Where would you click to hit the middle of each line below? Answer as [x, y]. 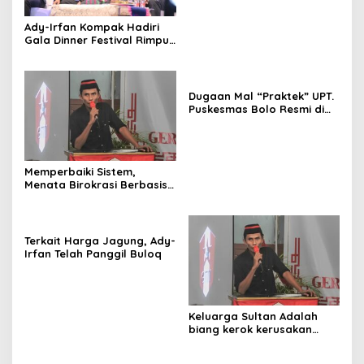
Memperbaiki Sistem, [80, 171]
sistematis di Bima [239, 342]
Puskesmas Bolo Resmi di [256, 109]
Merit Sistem [58, 197]
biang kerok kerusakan [250, 329]
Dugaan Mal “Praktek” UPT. [261, 96]
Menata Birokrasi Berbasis [96, 184]
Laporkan [214, 122]
